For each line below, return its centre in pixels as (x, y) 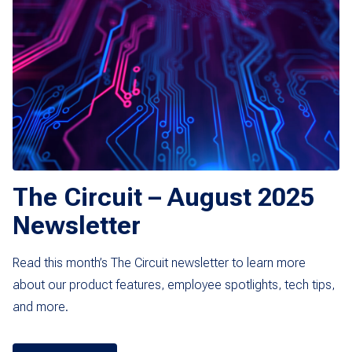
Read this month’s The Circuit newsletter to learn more (159, 263)
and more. (40, 307)
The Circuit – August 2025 (163, 198)
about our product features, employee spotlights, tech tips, (174, 285)
